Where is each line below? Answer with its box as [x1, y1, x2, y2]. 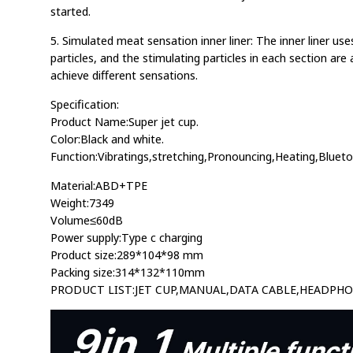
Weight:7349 [50, 195, 114, 211]
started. [50, 3, 91, 20]
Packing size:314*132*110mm [50, 264, 205, 281]
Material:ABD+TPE [50, 177, 147, 194]
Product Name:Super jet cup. [50, 113, 199, 130]
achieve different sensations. [50, 67, 198, 84]
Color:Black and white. [50, 131, 164, 147]
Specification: [50, 96, 119, 113]
